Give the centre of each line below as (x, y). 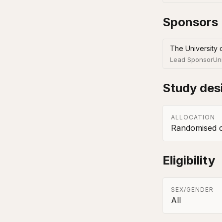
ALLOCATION (193, 117)
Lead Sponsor (192, 60)
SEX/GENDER (192, 190)
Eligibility (189, 161)
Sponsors (190, 22)
